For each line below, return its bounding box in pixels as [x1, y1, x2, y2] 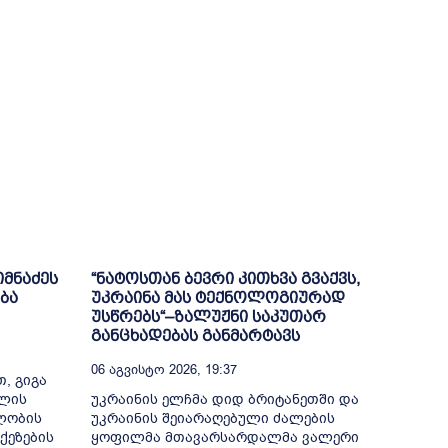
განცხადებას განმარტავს [90, 326, 300, 344]
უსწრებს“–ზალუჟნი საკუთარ [90, 307, 326, 325]
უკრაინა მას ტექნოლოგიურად [90, 288, 345, 306]
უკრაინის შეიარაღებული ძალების [90, 408, 335, 428]
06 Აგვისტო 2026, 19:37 [90, 360, 237, 378]
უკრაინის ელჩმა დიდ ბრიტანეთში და [90, 389, 359, 409]
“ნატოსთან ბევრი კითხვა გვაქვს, [90, 269, 360, 287]
